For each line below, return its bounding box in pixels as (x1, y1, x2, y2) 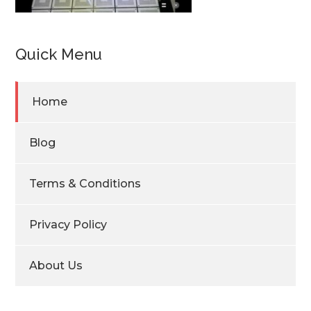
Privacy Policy (29, 217, 108, 231)
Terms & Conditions (29, 176, 142, 190)
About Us (29, 258, 83, 272)
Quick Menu (15, 44, 103, 63)
